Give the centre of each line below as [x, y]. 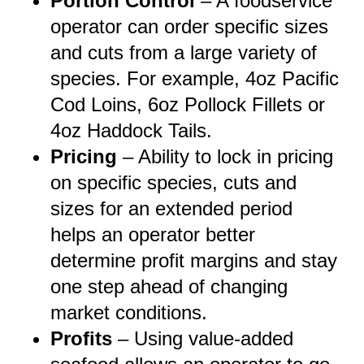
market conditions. [134, 313]
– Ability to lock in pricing [228, 157]
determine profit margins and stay [194, 261]
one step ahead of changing [169, 287]
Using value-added [214, 339]
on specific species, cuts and [173, 183]
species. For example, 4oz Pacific [195, 79]
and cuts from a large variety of [184, 53]
